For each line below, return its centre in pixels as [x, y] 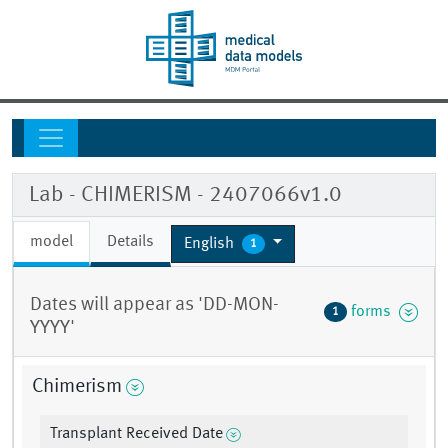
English [211, 243]
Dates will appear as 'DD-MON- [154, 305]
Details [130, 242]
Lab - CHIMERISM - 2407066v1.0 [185, 195]
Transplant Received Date [136, 434]
